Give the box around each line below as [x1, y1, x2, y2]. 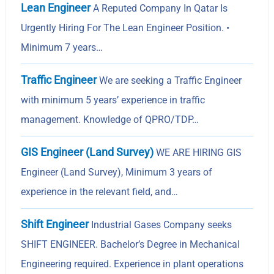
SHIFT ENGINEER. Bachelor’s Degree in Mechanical [21, 238, 240, 250]
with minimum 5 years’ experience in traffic [21, 94, 206, 106]
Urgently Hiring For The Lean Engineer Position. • [21, 21, 230, 34]
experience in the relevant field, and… [21, 185, 179, 198]
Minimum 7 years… [21, 41, 103, 53]
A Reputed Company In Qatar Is [91, 2, 228, 14]
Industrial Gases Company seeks [89, 218, 232, 231]
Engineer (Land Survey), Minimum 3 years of [21, 166, 213, 178]
